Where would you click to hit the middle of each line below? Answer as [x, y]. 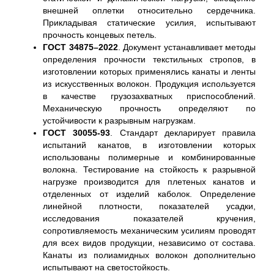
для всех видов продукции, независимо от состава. [149, 243]
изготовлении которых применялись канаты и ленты [149, 72]
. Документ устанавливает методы [187, 47]
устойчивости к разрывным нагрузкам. [119, 120]
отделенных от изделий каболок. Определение [149, 194]
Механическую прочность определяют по [149, 108]
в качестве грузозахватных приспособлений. [149, 96]
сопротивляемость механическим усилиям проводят [149, 231]
